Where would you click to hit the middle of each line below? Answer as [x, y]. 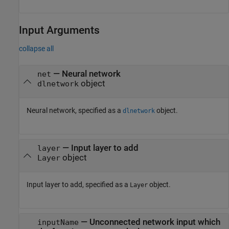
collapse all [36, 48]
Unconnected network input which [155, 222]
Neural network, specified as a [75, 111]
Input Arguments [59, 30]
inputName [58, 223]
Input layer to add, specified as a [78, 185]
